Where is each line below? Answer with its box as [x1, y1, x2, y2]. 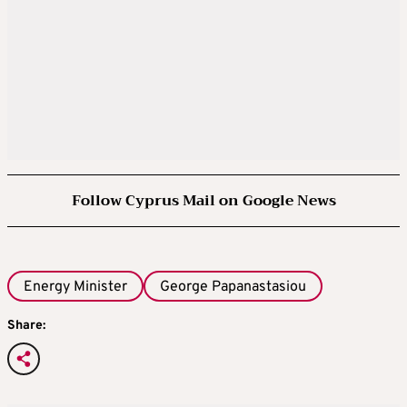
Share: [7, 318, 45, 334]
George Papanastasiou [160, 277, 306, 296]
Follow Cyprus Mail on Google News [71, 187, 336, 213]
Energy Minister [24, 277, 127, 296]
